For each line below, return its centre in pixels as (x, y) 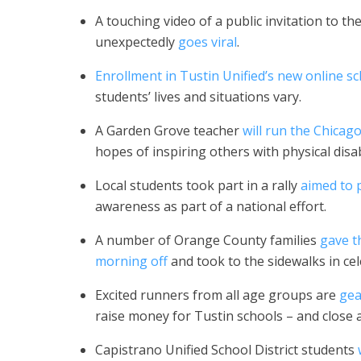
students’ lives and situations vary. (198, 97)
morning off (131, 261)
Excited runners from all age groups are (217, 295)
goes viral (207, 42)
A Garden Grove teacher (169, 131)
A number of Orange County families (207, 240)
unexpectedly (137, 42)
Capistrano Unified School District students (226, 350)
